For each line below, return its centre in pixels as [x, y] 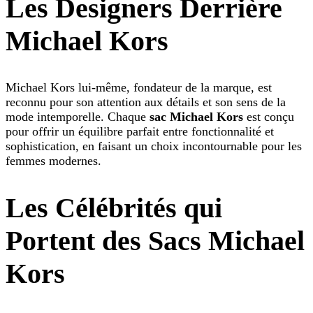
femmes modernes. [53, 161]
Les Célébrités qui [114, 208]
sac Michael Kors [196, 117]
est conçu [269, 117]
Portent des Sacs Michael [155, 241]
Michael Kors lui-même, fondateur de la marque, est [139, 88]
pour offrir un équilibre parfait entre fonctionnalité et [140, 132]
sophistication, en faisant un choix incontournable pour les [154, 146]
